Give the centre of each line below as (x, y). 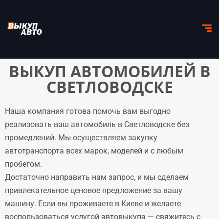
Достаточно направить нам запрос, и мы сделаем (97, 177)
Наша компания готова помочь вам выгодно (88, 111)
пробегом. (23, 164)
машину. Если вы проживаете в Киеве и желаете (93, 204)
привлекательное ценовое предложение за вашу (94, 190)
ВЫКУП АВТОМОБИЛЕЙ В (109, 71)
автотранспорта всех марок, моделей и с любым (94, 151)
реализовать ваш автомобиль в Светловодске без (97, 124)
